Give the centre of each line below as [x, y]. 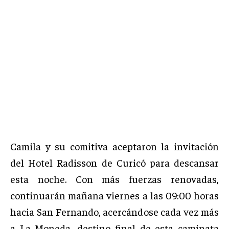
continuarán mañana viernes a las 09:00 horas [114, 195]
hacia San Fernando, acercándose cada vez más [114, 212]
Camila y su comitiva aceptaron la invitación [114, 146]
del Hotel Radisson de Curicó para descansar [114, 163]
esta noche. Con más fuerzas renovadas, [114, 179]
